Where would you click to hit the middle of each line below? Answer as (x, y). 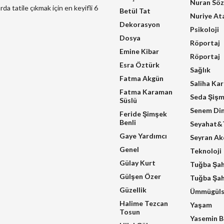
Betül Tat (135, 11)
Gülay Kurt (137, 163)
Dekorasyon (140, 24)
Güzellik (133, 190)
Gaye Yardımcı (143, 136)
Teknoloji (206, 151)
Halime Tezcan (144, 203)
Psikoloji (205, 29)
